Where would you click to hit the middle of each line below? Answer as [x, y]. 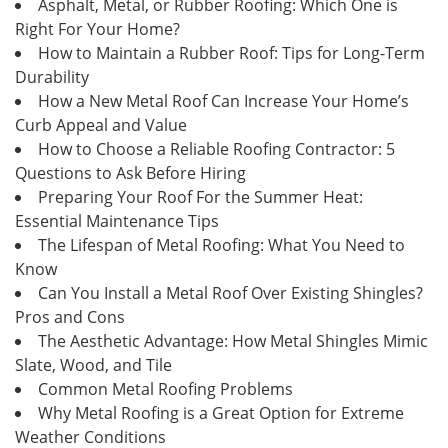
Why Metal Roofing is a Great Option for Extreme [221, 412]
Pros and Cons [70, 316]
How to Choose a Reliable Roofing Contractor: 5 [216, 148]
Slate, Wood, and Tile [93, 364]
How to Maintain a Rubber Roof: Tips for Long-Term [231, 52]
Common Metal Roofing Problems [165, 388]
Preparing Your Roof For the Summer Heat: [200, 196]
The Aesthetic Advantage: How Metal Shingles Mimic [233, 340]
